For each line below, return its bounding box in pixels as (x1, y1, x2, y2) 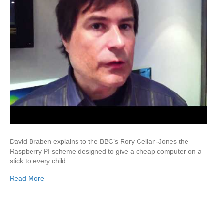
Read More (10, 174, 44, 182)
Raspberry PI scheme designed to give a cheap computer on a (10, 147, 201, 155)
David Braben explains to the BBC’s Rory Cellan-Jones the (10, 138, 188, 145)
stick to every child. (10, 157, 68, 165)
